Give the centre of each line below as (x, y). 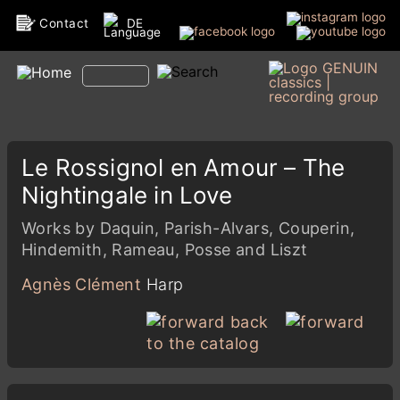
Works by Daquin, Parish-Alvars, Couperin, (188, 228)
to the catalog (203, 344)
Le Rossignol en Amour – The (183, 167)
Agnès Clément (82, 284)
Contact (64, 23)
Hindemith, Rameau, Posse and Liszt (165, 250)
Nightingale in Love (127, 195)
